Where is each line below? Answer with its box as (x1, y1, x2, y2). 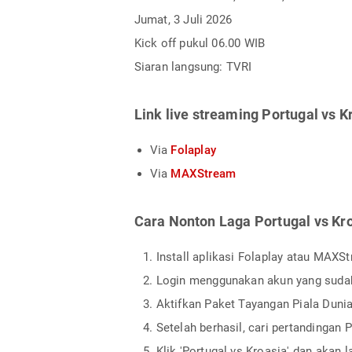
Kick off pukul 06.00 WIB (134, 35, 266, 50)
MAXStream (170, 166, 236, 181)
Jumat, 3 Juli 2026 (134, 12, 233, 27)
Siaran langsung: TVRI (134, 59, 252, 74)
